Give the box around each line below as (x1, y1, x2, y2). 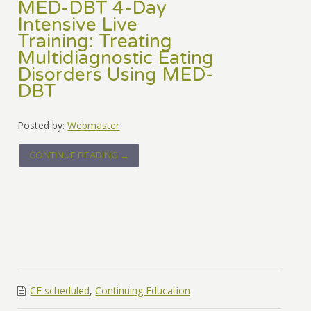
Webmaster (67, 119, 120, 133)
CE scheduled (30, 284, 90, 298)
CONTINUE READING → (29, 150, 130, 162)
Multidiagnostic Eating (17, 47, 215, 70)
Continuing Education (95, 284, 191, 298)
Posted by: (17, 119, 65, 133)
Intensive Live (17, 14, 138, 37)
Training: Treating (17, 31, 173, 53)
